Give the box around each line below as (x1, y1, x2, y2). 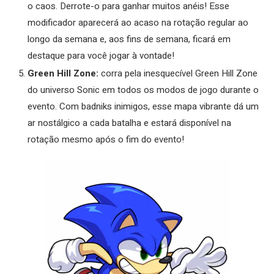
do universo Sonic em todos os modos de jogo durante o (28, 83, 259, 97)
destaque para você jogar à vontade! (28, 48, 174, 62)
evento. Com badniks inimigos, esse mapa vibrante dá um (28, 99, 259, 113)
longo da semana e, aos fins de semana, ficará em (28, 32, 231, 46)
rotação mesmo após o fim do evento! (28, 132, 184, 146)
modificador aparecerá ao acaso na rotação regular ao (28, 15, 248, 29)
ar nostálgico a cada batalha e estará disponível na (28, 116, 231, 130)
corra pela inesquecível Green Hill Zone (98, 66, 257, 80)
